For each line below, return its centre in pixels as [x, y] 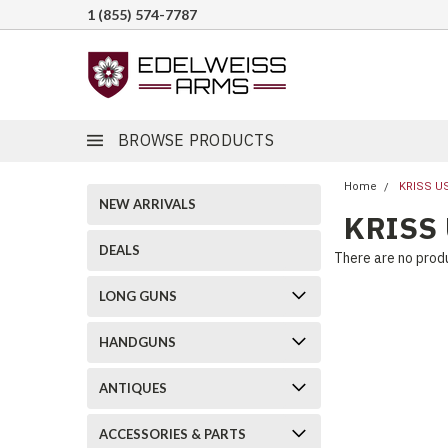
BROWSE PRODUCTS [196, 140]
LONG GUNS [138, 296]
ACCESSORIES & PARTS [172, 434]
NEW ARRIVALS [147, 204]
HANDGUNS [137, 342]
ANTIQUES [133, 388]
